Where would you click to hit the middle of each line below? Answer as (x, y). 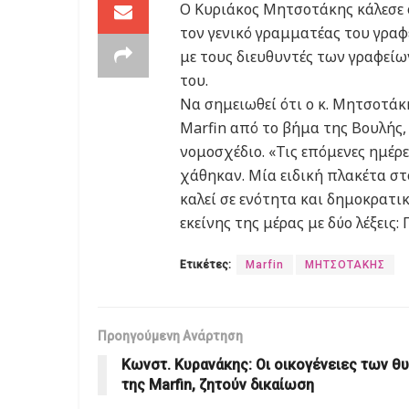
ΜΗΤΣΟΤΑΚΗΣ (345, 264)
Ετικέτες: (205, 264)
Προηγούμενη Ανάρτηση (170, 336)
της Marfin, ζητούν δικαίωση (218, 384)
